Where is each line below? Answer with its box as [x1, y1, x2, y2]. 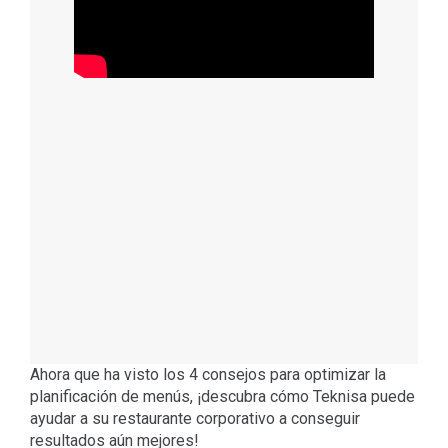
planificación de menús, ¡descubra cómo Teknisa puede [29, 387, 415, 407]
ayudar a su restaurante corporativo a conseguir [29, 409, 360, 429]
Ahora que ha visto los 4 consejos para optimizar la [29, 365, 386, 385]
